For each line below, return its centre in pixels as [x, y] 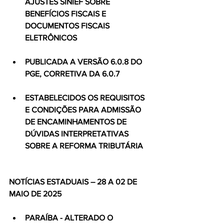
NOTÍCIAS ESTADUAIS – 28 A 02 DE [74, 182]
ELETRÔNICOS [51, 38]
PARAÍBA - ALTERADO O [70, 218]
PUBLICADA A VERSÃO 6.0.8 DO [84, 62]
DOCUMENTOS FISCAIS [68, 26]
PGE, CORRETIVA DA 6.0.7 [72, 74]
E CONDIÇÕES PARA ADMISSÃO [84, 110]
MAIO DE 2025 [35, 194]
